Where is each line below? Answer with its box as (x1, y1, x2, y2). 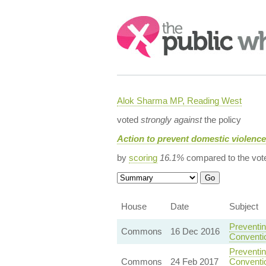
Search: (116, 17, 150, 27)
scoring (128, 153, 157, 163)
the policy (201, 115, 241, 125)
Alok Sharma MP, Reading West (116, 96, 242, 106)
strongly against (140, 115, 202, 125)
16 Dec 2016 (170, 226, 220, 236)
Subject (229, 201, 258, 211)
